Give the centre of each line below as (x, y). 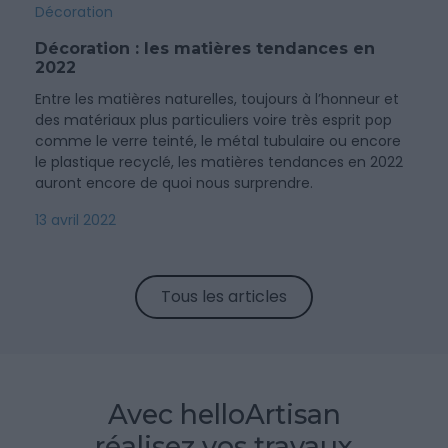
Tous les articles (224, 296)
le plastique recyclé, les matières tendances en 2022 (219, 162)
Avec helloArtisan (224, 414)
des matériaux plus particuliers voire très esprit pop (213, 120)
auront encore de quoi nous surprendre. (174, 183)
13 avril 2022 (75, 220)
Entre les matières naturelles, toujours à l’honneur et (217, 99)
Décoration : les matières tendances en (205, 48)
